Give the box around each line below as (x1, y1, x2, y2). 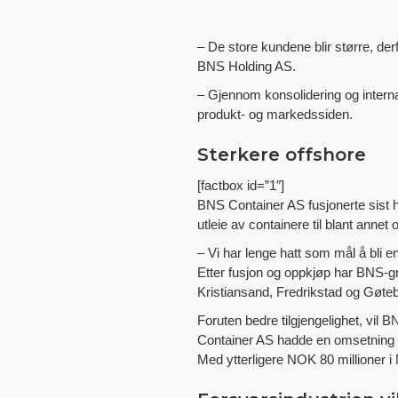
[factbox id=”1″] (197, 177, 284, 193)
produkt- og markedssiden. (197, 106, 353, 122)
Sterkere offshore (197, 143, 366, 165)
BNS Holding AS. (197, 58, 296, 74)
